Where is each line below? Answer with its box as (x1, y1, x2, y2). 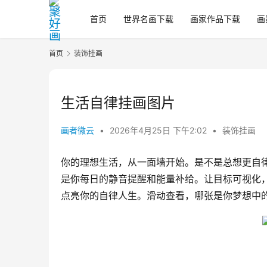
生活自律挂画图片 (61, 94, 175, 112)
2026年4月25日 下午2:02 (110, 125, 209, 136)
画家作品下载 (190, 14, 240, 24)
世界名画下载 (123, 14, 173, 24)
